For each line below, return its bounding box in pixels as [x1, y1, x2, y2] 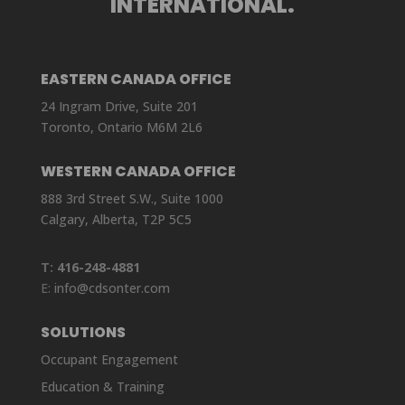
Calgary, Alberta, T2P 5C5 [40, 210, 192, 228]
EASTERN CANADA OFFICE [40, 68, 231, 89]
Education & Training [40, 377, 165, 395]
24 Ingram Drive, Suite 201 [40, 97, 198, 115]
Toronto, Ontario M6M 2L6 [40, 118, 202, 136]
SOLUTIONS [40, 321, 126, 343]
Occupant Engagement [40, 350, 178, 368]
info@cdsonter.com [53, 278, 170, 297]
